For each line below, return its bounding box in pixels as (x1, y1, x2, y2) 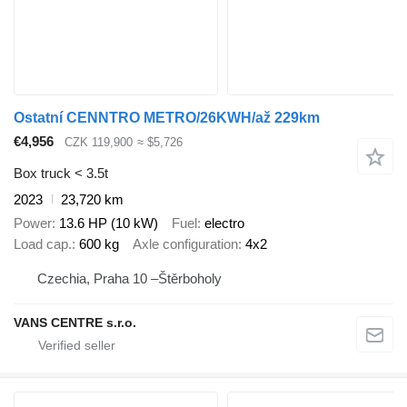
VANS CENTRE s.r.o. (14, 314, 136, 330)
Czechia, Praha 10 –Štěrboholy (37, 270, 222, 286)
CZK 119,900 (65, 135, 133, 150)
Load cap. (14, 236, 72, 253)
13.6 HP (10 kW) (59, 215, 158, 232)
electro (204, 215, 244, 232)
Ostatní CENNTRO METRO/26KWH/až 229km (14, 110, 320, 126)
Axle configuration (133, 236, 238, 253)
